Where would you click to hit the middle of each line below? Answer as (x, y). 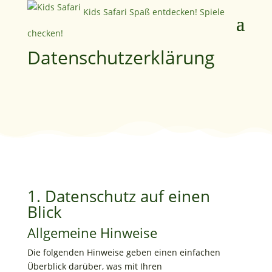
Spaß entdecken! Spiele (177, 12)
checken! (45, 33)
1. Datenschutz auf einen (118, 196)
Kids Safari (105, 12)
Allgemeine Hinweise (92, 233)
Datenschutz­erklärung (121, 57)
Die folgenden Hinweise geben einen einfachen (124, 252)
